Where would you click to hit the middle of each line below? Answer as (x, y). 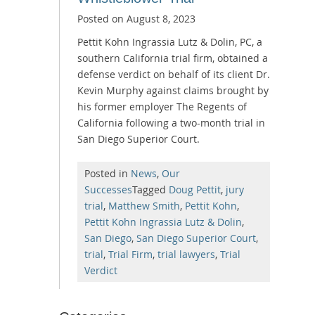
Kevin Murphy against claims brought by (173, 90)
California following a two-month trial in (171, 122)
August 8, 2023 (161, 18)
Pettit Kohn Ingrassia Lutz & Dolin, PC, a (170, 41)
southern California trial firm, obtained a (173, 58)
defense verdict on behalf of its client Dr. (174, 74)
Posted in (108, 173)
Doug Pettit (195, 189)
